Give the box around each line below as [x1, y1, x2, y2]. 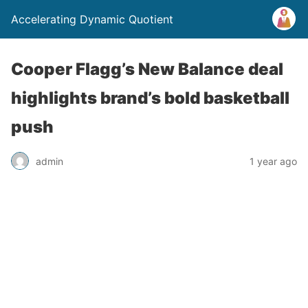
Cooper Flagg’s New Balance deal [11, 59, 283, 79]
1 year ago [250, 155, 297, 167]
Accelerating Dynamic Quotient [11, 12, 173, 26]
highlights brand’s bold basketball [11, 88, 289, 108]
